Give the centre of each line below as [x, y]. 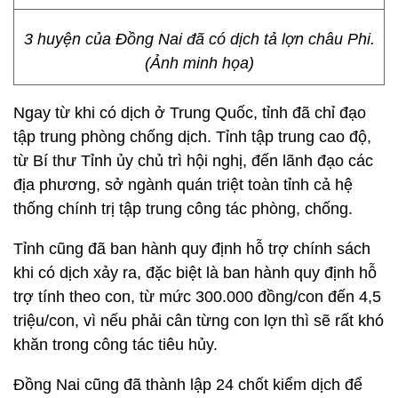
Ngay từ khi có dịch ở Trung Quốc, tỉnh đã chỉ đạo [190, 113]
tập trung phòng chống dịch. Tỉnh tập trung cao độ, [192, 137]
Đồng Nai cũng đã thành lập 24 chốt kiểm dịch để [188, 385]
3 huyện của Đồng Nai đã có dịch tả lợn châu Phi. [199, 39]
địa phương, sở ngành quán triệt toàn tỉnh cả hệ [183, 185]
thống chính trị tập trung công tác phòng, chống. [183, 209]
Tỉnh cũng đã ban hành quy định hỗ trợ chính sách [192, 249]
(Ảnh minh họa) [199, 63]
